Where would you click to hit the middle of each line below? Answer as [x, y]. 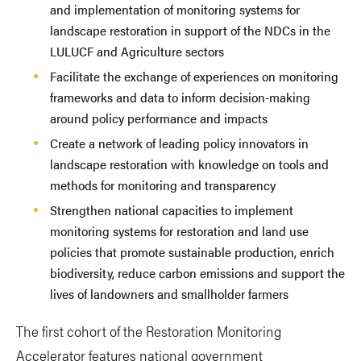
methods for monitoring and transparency [163, 185]
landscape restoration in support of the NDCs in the [190, 30]
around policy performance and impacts [160, 118]
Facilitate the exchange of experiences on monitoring [194, 76]
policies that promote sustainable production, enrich [192, 251]
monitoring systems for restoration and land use [179, 230]
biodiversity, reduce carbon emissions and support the [197, 272]
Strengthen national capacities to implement [172, 210]
